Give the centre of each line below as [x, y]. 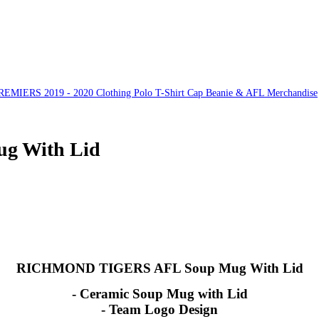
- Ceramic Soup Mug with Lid [159, 293]
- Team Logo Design [159, 309]
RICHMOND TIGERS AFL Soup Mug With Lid [159, 268]
